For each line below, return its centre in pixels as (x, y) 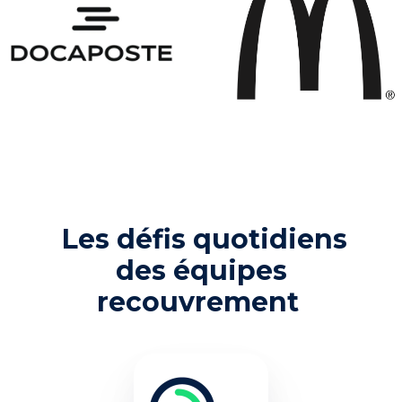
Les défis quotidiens (205, 239)
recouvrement (197, 301)
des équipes (201, 270)
